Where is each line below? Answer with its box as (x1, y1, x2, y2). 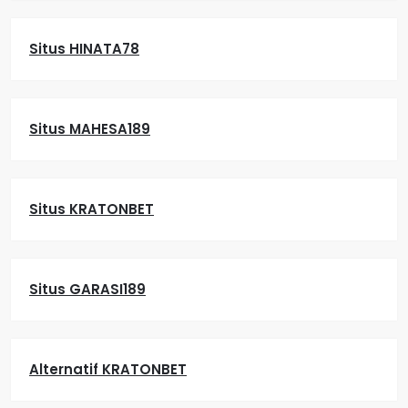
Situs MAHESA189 (29, 119, 150, 138)
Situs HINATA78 (29, 39, 139, 58)
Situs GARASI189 (29, 280, 146, 299)
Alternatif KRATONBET (29, 360, 187, 379)
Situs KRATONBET (29, 199, 154, 219)
